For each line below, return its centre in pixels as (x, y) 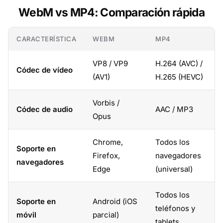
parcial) (106, 215)
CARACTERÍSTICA (47, 39)
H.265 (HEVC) (179, 77)
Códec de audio (45, 109)
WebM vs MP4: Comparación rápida (111, 12)
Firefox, (106, 156)
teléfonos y (175, 208)
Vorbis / (106, 103)
